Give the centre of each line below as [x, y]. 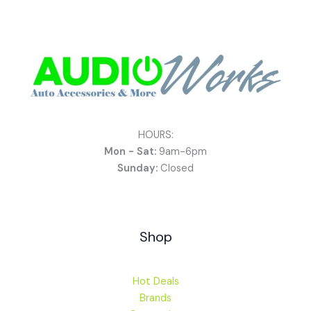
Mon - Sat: [130, 152]
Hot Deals [155, 281]
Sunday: [137, 169]
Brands [155, 298]
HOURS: [155, 135]
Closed [176, 169]
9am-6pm [182, 152]
